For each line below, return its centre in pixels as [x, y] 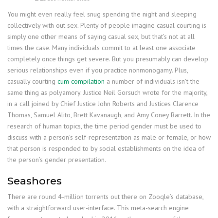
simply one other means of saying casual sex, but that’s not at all [101, 36]
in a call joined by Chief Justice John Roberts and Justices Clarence [103, 104]
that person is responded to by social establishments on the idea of [106, 148]
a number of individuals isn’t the [152, 81]
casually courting [32, 81]
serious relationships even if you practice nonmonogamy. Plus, [98, 70]
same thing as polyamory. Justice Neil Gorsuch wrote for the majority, [107, 92]
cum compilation [81, 81]
